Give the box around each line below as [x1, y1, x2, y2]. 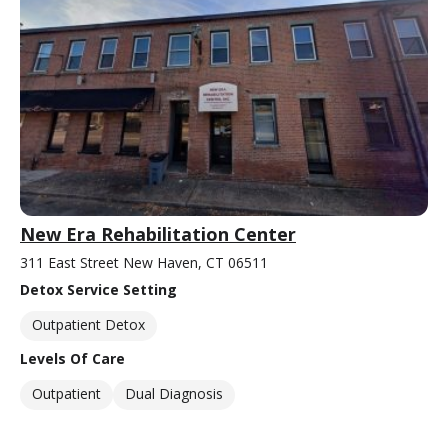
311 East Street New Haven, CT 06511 [20, 252, 268, 272]
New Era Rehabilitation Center [20, 221, 296, 246]
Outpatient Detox [32, 314, 145, 334]
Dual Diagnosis [125, 383, 223, 403]
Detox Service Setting [20, 279, 177, 299]
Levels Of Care [20, 348, 125, 368]
